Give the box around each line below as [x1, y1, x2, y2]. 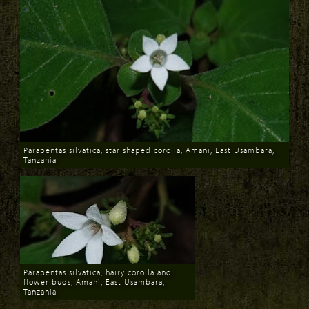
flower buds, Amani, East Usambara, [23, 276, 165, 287]
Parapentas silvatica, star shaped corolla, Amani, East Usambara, [23, 144, 275, 155]
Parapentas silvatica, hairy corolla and [23, 266, 172, 277]
